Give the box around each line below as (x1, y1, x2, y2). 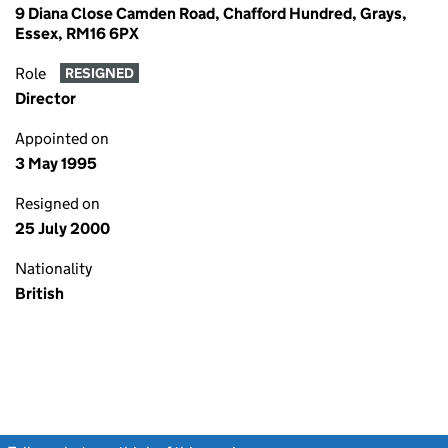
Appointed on (15, 129, 109, 148)
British (15, 284, 64, 303)
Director (15, 89, 76, 108)
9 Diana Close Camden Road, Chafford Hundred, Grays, (15, 4, 407, 23)
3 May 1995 (15, 154, 97, 173)
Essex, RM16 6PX (15, 24, 139, 43)
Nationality (15, 259, 92, 278)
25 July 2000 (15, 219, 110, 238)
